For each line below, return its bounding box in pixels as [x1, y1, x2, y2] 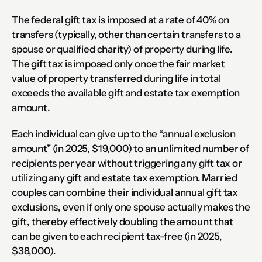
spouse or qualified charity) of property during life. [12, 43, 235, 55]
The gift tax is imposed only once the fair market [12, 58, 225, 70]
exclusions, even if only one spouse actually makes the [12, 201, 250, 213]
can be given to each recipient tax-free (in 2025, [12, 230, 222, 242]
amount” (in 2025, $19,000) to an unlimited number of [12, 143, 250, 154]
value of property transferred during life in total [12, 73, 221, 84]
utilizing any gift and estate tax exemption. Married [12, 172, 238, 184]
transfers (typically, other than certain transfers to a [12, 29, 241, 40]
